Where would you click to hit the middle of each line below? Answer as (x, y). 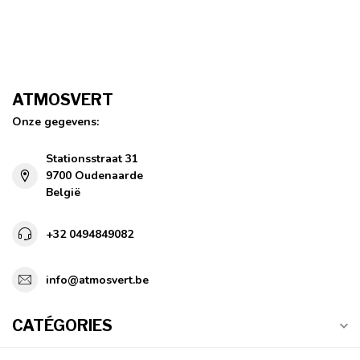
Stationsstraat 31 (92, 159)
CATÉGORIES (62, 326)
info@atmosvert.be (97, 280)
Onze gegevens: (55, 122)
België (63, 193)
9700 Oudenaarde (94, 176)
